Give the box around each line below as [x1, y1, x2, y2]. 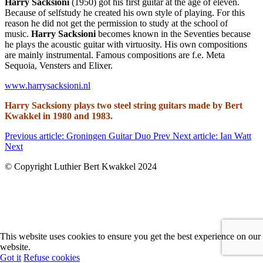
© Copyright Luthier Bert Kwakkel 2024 [5, 161, 157, 171]
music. [5, 28, 31, 39]
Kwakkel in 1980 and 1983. [5, 110, 113, 121]
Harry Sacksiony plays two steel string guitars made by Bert [5, 100, 242, 110]
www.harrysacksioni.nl [5, 80, 90, 90]
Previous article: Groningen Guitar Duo [5, 130, 153, 141]
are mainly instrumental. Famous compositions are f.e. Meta [5, 49, 225, 60]
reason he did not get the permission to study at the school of [5, 18, 228, 28]
